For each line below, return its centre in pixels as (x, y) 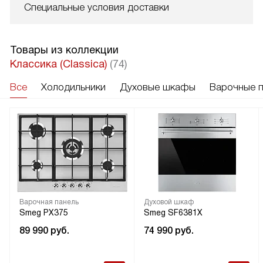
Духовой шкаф (169, 202)
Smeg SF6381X (173, 213)
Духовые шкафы (158, 87)
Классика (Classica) (60, 64)
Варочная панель (49, 202)
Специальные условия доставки (97, 8)
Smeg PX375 (44, 213)
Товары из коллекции (64, 50)
